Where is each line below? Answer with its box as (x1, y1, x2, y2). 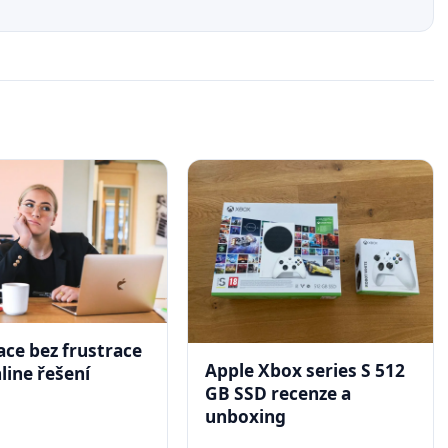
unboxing (205, 405, 287, 429)
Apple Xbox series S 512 (205, 359, 406, 383)
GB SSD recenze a (205, 382, 352, 406)
